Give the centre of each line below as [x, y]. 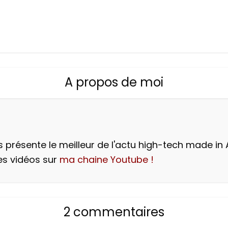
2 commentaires [114, 212]
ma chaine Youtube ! [107, 160]
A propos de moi [114, 82]
